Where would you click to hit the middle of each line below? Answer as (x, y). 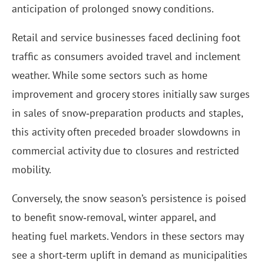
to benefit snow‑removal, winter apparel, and (114, 217)
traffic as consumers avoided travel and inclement (126, 57)
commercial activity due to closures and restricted (126, 151)
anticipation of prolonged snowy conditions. (113, 9)
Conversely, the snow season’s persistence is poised (129, 199)
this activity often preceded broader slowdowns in (126, 132)
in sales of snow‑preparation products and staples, (127, 113)
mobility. (32, 170)
